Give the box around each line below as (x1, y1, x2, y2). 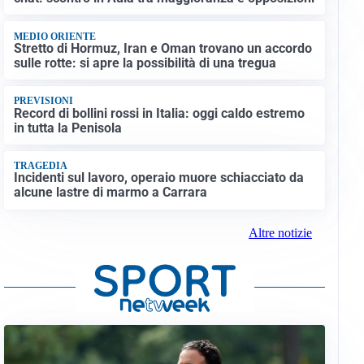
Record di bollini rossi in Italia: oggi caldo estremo (13, 105, 305, 121)
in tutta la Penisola (13, 119, 122, 136)
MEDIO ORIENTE (13, 30, 96, 42)
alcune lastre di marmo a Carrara (13, 184, 207, 201)
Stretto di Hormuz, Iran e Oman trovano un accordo (13, 40, 312, 56)
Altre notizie (248, 225, 312, 240)
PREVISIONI (13, 95, 73, 107)
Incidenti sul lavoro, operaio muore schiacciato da (13, 170, 304, 186)
